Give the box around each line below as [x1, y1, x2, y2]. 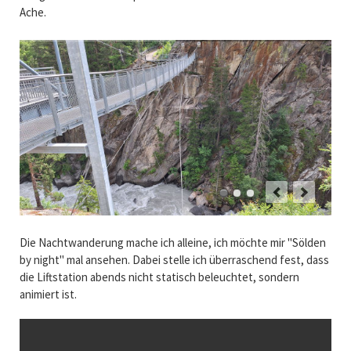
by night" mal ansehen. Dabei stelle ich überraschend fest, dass [19, 252, 329, 268]
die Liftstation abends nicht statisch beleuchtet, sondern [19, 270, 299, 285]
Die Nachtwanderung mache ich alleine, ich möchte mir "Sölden [19, 235, 326, 251]
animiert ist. [19, 287, 77, 302]
